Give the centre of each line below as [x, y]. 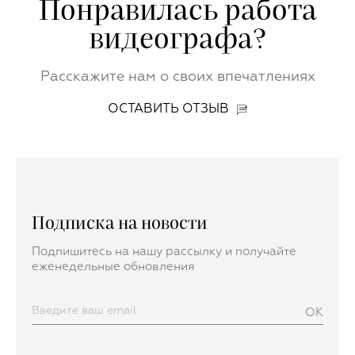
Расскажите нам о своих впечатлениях [177, 77]
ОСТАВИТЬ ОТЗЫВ [168, 110]
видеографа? [177, 40]
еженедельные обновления [113, 267]
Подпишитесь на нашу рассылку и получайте [164, 252]
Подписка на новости [120, 224]
